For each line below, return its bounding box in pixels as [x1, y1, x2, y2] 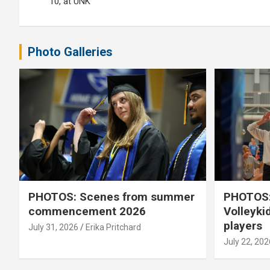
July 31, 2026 [28, 222, 78, 232]
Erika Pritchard [86, 222, 141, 232]
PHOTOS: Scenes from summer [28, 189, 195, 204]
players [223, 218, 262, 233]
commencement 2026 [28, 204, 146, 218]
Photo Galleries [28, 45, 113, 60]
